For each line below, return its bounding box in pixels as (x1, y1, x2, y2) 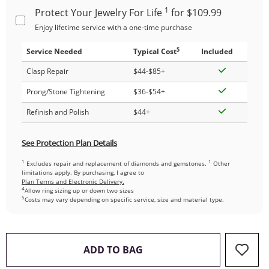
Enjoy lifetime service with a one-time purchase (35, 22, 192, 32)
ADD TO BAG (83, 243, 143, 256)
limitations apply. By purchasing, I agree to (22, 168, 144, 177)
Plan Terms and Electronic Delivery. (22, 177, 124, 186)
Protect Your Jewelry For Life (35, 6, 165, 19)
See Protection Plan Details (22, 138, 117, 148)
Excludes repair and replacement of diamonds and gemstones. (25, 159, 208, 168)
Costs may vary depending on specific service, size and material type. (25, 195, 224, 204)
